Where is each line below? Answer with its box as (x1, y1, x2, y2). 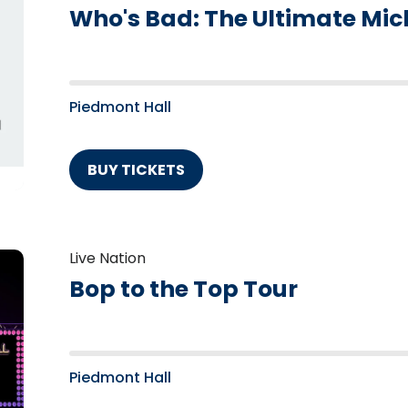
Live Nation (69, 248, 146, 270)
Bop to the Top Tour (69, 273, 298, 306)
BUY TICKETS (87, 159, 185, 181)
